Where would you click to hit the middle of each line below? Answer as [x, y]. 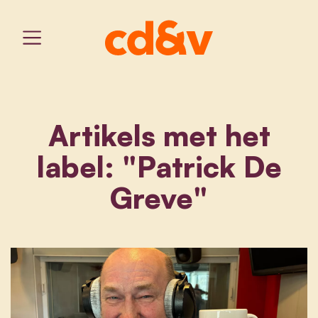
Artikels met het [159, 135]
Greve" [159, 197]
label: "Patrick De [159, 166]
